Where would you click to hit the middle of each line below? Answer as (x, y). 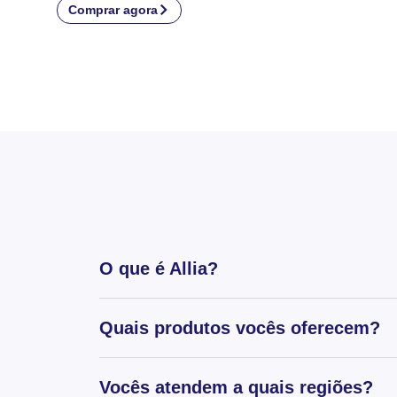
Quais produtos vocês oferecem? (240, 327)
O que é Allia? (159, 268)
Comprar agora (113, 9)
